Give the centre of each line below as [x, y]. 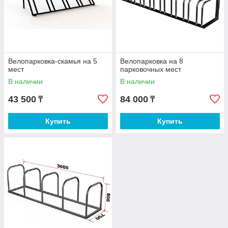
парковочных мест [151, 69]
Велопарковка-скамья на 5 [53, 61]
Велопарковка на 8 [152, 61]
